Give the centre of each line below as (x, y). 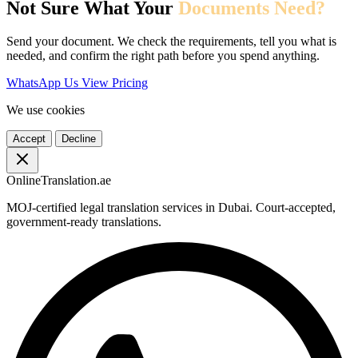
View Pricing (115, 83)
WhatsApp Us (44, 83)
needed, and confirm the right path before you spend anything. (163, 56)
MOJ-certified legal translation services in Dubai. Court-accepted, (171, 208)
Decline (79, 139)
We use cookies (46, 110)
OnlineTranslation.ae (59, 181)
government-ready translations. (84, 222)
